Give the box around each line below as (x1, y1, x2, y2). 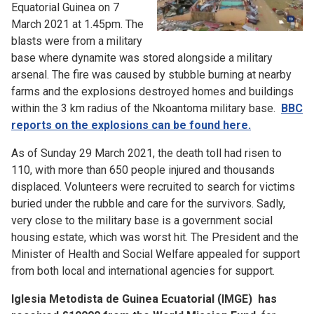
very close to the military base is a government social (11, 214, 273, 227)
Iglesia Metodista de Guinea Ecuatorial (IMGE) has (11, 292, 277, 306)
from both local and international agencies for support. (11, 264, 275, 278)
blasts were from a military (11, 34, 142, 48)
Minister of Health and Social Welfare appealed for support (11, 247, 300, 261)
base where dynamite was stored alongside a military (11, 51, 273, 64)
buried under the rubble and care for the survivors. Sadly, (11, 197, 285, 210)
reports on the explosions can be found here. (11, 118, 251, 132)
